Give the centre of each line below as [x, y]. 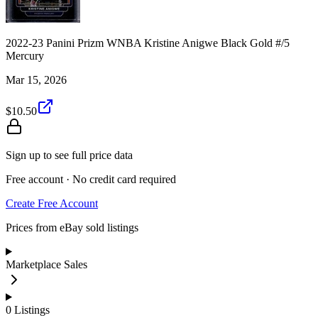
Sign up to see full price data [69, 155]
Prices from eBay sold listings [72, 227]
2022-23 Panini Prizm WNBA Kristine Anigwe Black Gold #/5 [148, 43]
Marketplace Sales [46, 264]
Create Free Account [52, 203]
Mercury [25, 55]
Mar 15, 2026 [36, 79]
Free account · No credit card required [91, 179]
